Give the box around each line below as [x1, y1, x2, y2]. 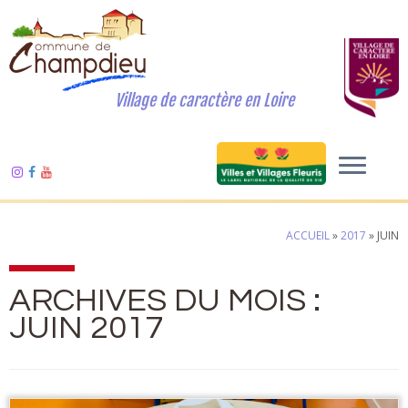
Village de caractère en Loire [114, 90, 294, 110]
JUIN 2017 [9, 311, 163, 345]
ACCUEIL [286, 228, 330, 243]
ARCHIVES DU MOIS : [9, 283, 321, 318]
